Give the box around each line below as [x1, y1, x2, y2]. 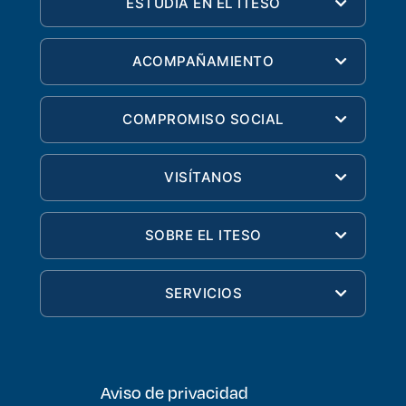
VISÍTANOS [164, 169, 243, 187]
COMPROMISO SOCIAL [122, 111, 285, 129]
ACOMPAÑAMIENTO [132, 53, 275, 71]
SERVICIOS [164, 285, 242, 303]
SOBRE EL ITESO [144, 227, 262, 245]
